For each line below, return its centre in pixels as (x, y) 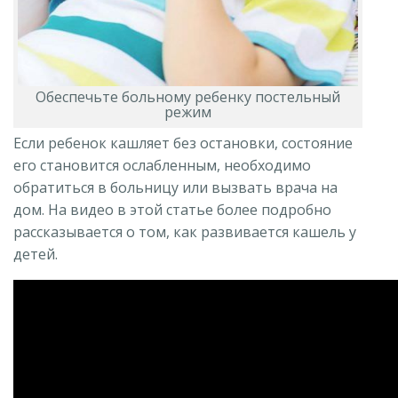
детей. (36, 254)
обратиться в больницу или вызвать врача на (175, 187)
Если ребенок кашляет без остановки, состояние (183, 143)
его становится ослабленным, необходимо (162, 165)
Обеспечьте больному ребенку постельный (188, 96)
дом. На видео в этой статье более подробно (172, 209)
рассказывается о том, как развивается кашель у (185, 231)
